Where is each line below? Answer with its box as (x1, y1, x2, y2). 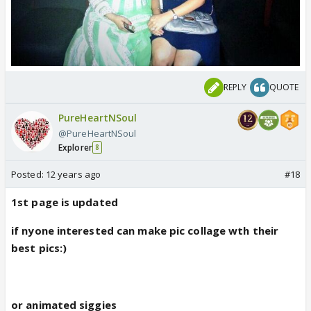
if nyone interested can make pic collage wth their (11, 223, 279, 237)
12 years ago (45, 167, 101, 180)
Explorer (58, 141, 92, 153)
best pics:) (11, 240, 67, 255)
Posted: (11, 167, 46, 180)
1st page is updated (11, 194, 118, 209)
